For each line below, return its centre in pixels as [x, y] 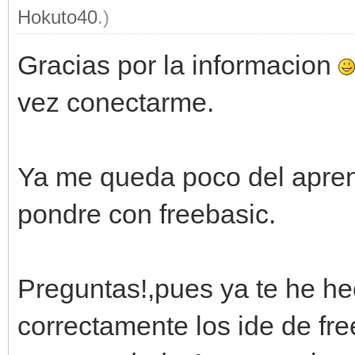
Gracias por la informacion [178, 65]
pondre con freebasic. [147, 214]
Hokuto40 [57, 17]
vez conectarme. [116, 102]
